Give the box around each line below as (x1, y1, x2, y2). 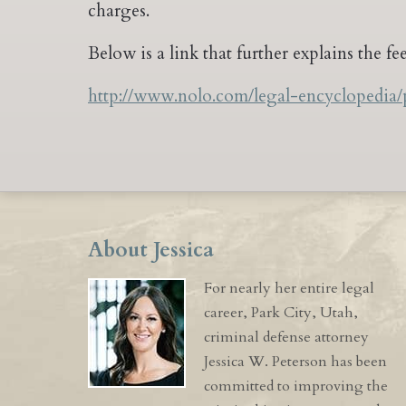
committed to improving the (204, 376, 388, 396)
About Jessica (88, 236, 214, 264)
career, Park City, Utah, (204, 303, 358, 323)
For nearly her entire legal (204, 278, 374, 298)
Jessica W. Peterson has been (204, 352, 387, 372)
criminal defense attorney (204, 327, 369, 347)
